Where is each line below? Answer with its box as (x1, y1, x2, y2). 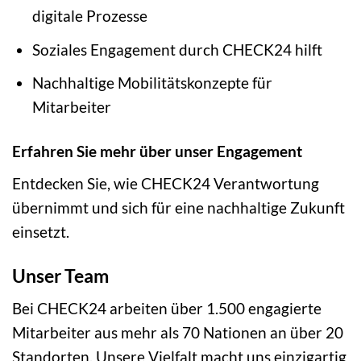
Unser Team (12, 263, 109, 287)
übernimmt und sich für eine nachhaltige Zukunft (12, 197, 345, 217)
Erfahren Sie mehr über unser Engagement (12, 142, 302, 161)
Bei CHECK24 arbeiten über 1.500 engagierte (12, 299, 322, 318)
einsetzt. (12, 222, 69, 241)
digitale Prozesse (31, 6, 147, 26)
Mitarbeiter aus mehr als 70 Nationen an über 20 (12, 323, 343, 342)
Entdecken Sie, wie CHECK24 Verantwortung (12, 173, 319, 193)
